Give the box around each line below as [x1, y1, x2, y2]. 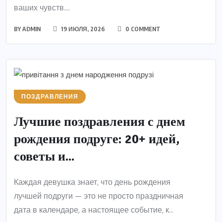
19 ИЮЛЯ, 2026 [59, 25, 105, 33]
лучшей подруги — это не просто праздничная [14, 190, 183, 201]
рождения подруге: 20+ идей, [14, 131, 179, 147]
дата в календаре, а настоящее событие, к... [14, 204, 173, 215]
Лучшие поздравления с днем [14, 113, 185, 130]
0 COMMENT [124, 25, 161, 33]
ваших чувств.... [14, 2, 70, 13]
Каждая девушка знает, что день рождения [14, 176, 170, 187]
